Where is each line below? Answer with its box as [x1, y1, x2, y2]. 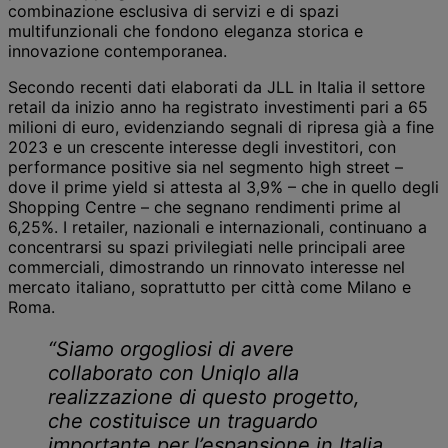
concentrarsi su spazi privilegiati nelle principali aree [8, 237, 405, 258]
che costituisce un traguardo [48, 409, 318, 434]
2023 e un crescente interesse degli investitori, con [8, 137, 396, 158]
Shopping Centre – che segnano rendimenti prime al [8, 197, 401, 218]
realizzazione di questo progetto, [48, 385, 360, 410]
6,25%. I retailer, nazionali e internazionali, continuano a [8, 217, 427, 238]
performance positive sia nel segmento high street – [8, 157, 403, 178]
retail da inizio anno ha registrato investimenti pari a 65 [8, 97, 428, 118]
